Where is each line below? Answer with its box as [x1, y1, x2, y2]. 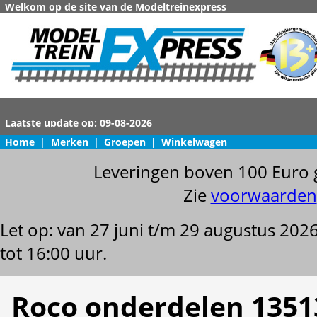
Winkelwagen [161, 135, 228, 149]
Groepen [103, 135, 146, 149]
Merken [50, 135, 88, 149]
